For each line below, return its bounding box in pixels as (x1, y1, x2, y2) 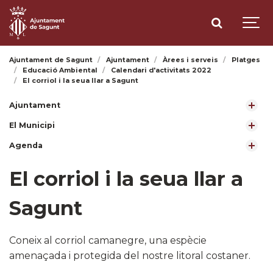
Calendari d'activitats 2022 (111, 66, 212, 74)
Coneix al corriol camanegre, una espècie (9, 235, 207, 247)
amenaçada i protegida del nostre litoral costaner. (9, 250, 250, 262)
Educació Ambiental (23, 66, 98, 74)
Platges (232, 56, 261, 64)
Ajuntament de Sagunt (9, 56, 93, 64)
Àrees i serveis (163, 56, 219, 64)
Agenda (9, 141, 43, 150)
